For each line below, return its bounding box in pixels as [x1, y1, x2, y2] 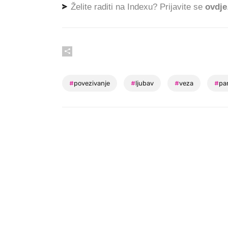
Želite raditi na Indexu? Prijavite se [68, 2, 205, 12]
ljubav [135, 79, 154, 87]
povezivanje [74, 79, 110, 87]
